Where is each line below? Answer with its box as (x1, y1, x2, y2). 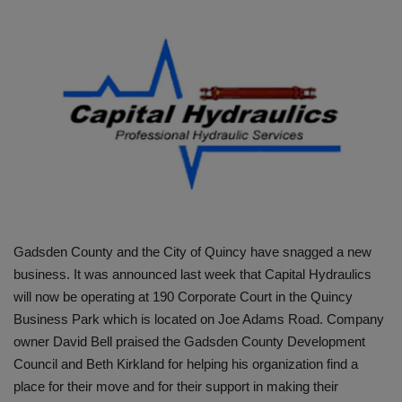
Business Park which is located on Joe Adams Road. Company (13, 311, 384, 328)
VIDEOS (13, 160, 64, 179)
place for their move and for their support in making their (13, 379, 338, 395)
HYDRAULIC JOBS (13, 22, 127, 42)
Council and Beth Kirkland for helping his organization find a (13, 356, 358, 372)
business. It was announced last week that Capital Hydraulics (13, 267, 371, 283)
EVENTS (13, 205, 66, 225)
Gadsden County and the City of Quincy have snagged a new (13, 244, 371, 260)
